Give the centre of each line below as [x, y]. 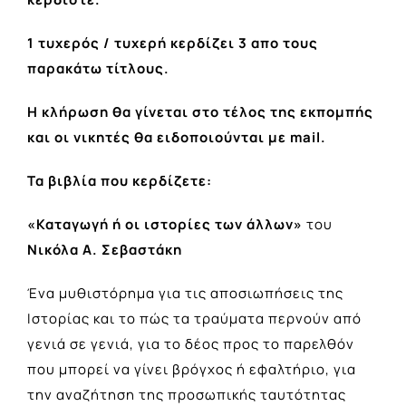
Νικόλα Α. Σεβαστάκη [105, 250]
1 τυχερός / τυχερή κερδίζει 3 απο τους [173, 43]
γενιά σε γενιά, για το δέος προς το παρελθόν [191, 344]
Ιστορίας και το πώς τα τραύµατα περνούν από [194, 319]
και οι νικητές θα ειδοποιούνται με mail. [177, 138]
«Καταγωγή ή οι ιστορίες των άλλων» [165, 225]
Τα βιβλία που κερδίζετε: [120, 181]
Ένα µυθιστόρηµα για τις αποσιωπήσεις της [185, 294]
